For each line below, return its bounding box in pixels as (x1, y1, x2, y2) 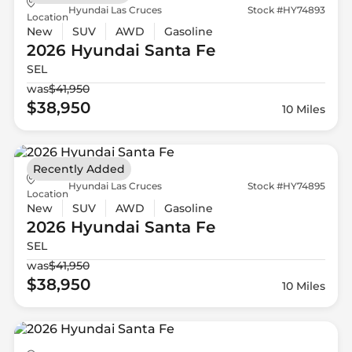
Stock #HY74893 (247, 3, 326, 16)
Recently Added (32, 161, 125, 176)
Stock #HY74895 (247, 180, 326, 192)
